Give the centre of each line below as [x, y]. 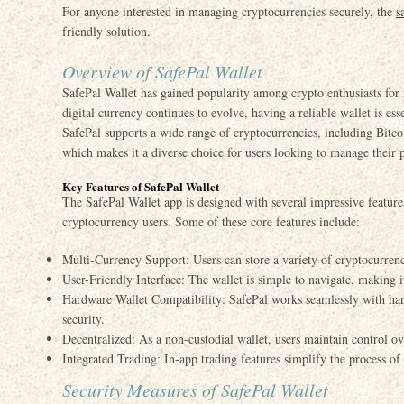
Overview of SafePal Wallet [162, 71]
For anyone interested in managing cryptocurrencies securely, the [229, 11]
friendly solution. [106, 31]
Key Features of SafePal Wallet [141, 186]
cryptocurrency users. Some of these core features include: [211, 221]
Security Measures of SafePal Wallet [195, 390]
